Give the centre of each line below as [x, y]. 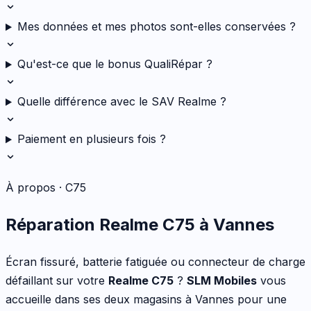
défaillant [29, 281]
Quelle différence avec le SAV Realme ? [121, 102]
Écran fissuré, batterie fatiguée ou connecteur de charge [155, 262]
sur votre [81, 281]
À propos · [35, 188]
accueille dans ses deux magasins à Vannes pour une [146, 300]
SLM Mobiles [222, 281]
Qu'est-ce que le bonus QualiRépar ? [115, 64]
